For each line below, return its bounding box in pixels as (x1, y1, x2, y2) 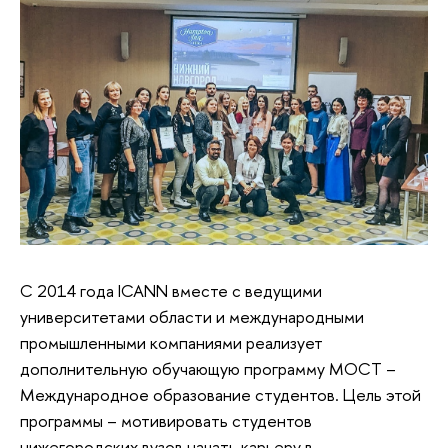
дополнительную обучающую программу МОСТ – (20, 356, 396, 380)
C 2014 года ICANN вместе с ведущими (20, 278, 322, 302)
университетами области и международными (20, 304, 364, 328)
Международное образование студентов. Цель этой (20, 382, 421, 406)
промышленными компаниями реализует (20, 330, 323, 354)
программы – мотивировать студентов (20, 408, 312, 432)
